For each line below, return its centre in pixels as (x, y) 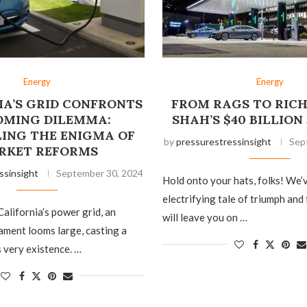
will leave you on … (205, 218)
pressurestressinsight (224, 142)
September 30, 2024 (99, 173)
